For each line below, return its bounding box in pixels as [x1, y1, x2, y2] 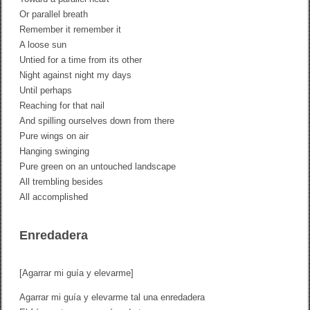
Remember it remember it [19, 24, 122, 35]
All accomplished [19, 191, 89, 202]
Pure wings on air [19, 130, 89, 141]
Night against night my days [19, 69, 132, 80]
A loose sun [19, 39, 67, 50]
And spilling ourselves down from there [19, 115, 175, 126]
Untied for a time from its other [19, 54, 143, 65]
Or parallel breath [19, 8, 89, 19]
